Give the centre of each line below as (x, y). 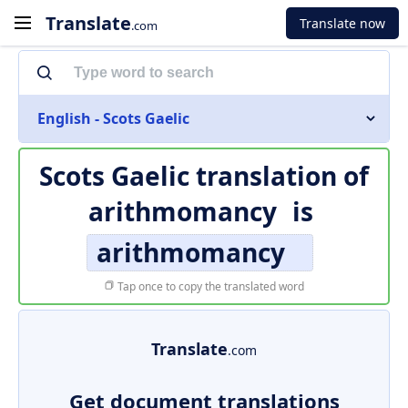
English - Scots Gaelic (113, 118)
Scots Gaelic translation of (204, 176)
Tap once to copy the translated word (209, 286)
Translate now (342, 23)
